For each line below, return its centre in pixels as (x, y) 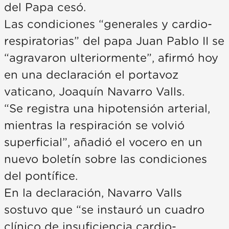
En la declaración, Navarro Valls (93, 193)
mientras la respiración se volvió (94, 125)
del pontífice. (41, 176)
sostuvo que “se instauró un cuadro (104, 210)
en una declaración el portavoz (91, 75)
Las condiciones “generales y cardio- (108, 24)
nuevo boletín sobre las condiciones (106, 159)
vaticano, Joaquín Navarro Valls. (94, 92)
